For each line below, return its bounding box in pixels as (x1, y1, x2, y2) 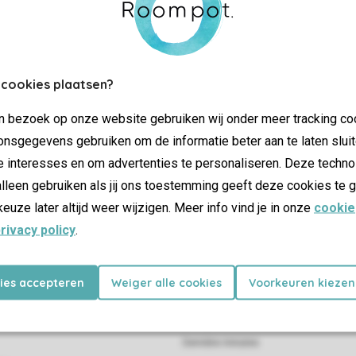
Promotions (183, 312, 238, 323)
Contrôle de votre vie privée (48, 85, 308, 109)
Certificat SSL (231, 207, 300, 220)
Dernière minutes (183, 337, 259, 348)
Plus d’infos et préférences (102, 136, 254, 150)
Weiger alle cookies (111, 275, 222, 289)
